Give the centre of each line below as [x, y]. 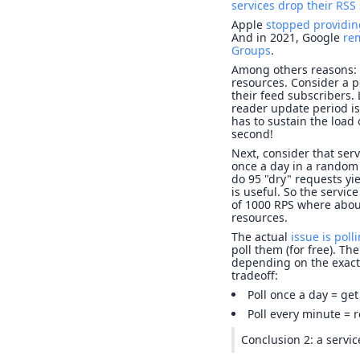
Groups [251, 51]
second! [252, 134]
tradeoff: [255, 276]
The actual [261, 237]
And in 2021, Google [287, 38]
